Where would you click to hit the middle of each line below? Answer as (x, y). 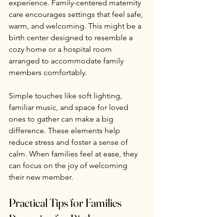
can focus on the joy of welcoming (69, 165)
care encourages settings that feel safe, (77, 14)
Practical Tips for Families (66, 202)
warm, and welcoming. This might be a (76, 26)
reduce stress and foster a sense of (69, 142)
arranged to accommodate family (67, 61)
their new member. (41, 177)
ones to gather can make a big (62, 119)
